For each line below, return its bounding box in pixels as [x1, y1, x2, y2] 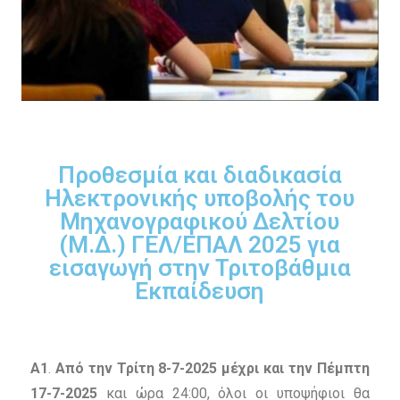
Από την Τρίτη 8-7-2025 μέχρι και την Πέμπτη [54, 360, 371, 378]
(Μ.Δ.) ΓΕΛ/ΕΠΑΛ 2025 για [59, 231, 341, 259]
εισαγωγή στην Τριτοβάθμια [48, 254, 351, 282]
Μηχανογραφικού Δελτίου [60, 208, 340, 236]
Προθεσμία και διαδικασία [57, 162, 342, 189]
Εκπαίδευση [135, 278, 265, 305]
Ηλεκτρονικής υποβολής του [45, 185, 355, 212]
